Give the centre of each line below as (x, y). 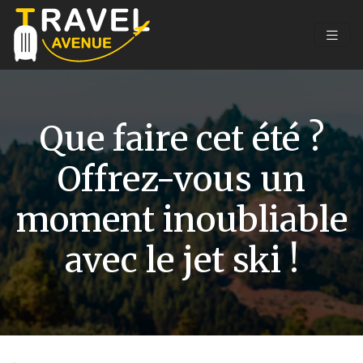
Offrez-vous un (181, 179)
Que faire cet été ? (181, 139)
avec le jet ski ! (181, 260)
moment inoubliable (181, 220)
